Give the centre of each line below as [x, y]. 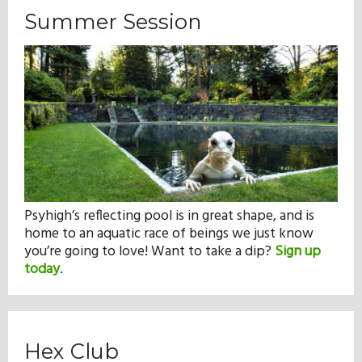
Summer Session [113, 21]
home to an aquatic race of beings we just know [169, 234]
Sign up [298, 251]
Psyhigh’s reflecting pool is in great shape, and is [169, 216]
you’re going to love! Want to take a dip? [149, 251]
